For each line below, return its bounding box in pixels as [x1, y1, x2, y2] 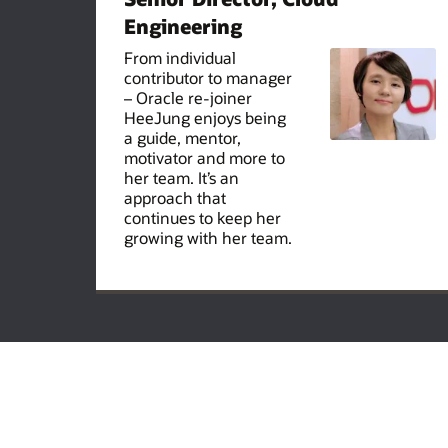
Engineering [124, 12, 242, 39]
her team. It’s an [124, 166, 239, 188]
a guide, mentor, [124, 126, 241, 148]
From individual [124, 46, 236, 68]
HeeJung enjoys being [124, 106, 286, 128]
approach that [124, 186, 226, 208]
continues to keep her [124, 206, 281, 228]
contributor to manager [124, 66, 292, 88]
